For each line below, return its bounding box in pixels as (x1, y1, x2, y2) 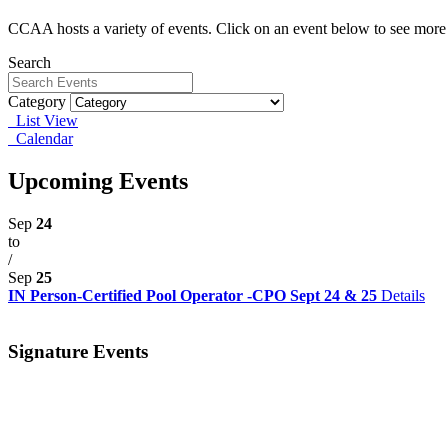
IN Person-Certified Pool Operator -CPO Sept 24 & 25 (8, 286, 381, 304)
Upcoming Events (8, 167, 188, 194)
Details (381, 286, 425, 304)
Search (8, 53, 51, 71)
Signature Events (8, 341, 148, 363)
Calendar (8, 129, 73, 147)
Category (8, 92, 66, 110)
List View (8, 111, 78, 129)
